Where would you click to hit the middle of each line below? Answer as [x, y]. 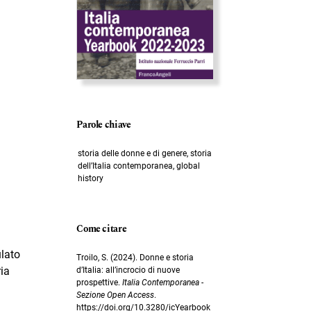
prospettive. [100, 282]
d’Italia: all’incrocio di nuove [128, 270]
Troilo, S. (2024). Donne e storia [135, 257]
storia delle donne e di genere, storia [144, 153]
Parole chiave [104, 125]
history [90, 178]
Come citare [102, 229]
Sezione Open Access [116, 295]
